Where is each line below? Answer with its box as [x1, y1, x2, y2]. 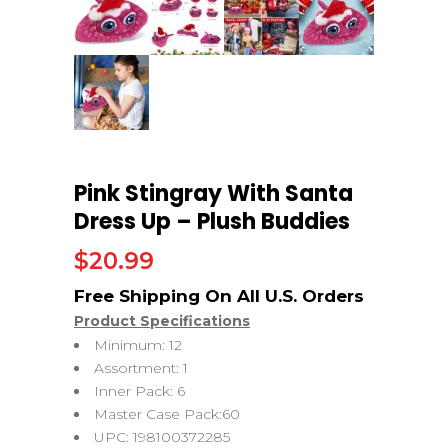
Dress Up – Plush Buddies [74, 205, 350, 237]
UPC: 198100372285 [94, 427, 230, 446]
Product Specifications [74, 311, 250, 330]
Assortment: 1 [94, 358, 188, 377]
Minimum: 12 [94, 335, 182, 354]
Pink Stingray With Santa [74, 177, 353, 209]
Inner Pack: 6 [94, 381, 185, 400]
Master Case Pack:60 [94, 404, 240, 423]
